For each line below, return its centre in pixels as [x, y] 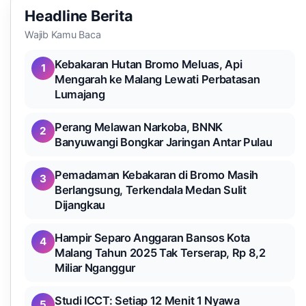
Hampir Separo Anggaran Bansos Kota [152, 238]
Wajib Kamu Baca [63, 34]
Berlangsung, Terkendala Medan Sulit [151, 190]
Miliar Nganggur [95, 268]
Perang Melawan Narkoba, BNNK [139, 127]
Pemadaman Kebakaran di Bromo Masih [156, 175]
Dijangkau [80, 205]
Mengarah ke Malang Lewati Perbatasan [157, 79]
